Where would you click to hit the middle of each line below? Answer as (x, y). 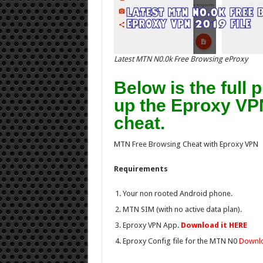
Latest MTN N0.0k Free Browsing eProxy (181, 59)
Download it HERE (214, 225)
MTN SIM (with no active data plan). (182, 209)
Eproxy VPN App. (151, 225)
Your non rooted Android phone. (177, 193)
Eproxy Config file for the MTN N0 (181, 241)
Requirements (141, 169)
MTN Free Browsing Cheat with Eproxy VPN (186, 144)
